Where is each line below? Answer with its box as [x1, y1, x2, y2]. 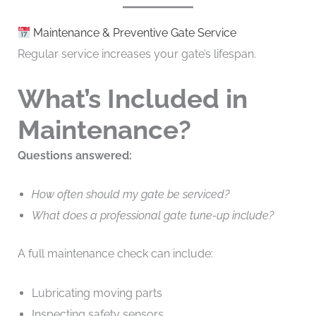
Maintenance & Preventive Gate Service [30, 25, 236, 39]
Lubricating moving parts [31, 286, 162, 300]
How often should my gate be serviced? [31, 188, 229, 202]
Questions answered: [17, 148, 132, 162]
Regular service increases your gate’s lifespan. [17, 47, 256, 61]
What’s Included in [17, 83, 248, 114]
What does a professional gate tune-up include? [31, 209, 274, 223]
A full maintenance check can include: [17, 247, 213, 261]
